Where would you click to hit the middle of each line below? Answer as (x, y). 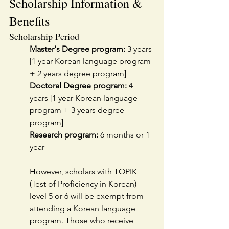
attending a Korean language (84, 208)
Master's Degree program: (77, 49)
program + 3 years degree (78, 110)
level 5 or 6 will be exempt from (88, 196)
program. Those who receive (83, 220)
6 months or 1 (125, 134)
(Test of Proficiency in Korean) (84, 184)
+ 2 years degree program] (78, 73)
